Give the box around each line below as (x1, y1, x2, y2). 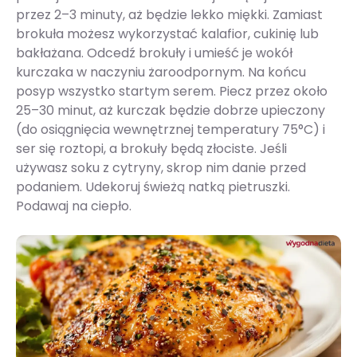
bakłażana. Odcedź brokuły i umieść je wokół (16, 44, 292, 63)
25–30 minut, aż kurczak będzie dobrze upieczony (16, 101, 325, 120)
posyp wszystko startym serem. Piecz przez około (16, 82, 328, 101)
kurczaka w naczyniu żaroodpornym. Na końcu (16, 63, 306, 82)
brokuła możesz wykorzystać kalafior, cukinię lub (16, 25, 319, 44)
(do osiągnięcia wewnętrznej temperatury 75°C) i (16, 120, 325, 139)
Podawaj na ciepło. (16, 197, 131, 216)
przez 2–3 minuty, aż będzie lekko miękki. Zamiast (16, 6, 323, 25)
